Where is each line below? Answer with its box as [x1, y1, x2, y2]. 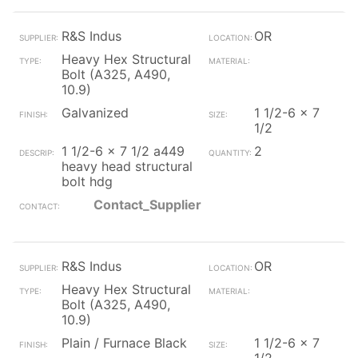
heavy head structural [62, 158, 193, 174]
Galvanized [62, 105, 129, 121]
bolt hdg [62, 173, 113, 189]
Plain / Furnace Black [62, 335, 187, 351]
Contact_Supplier [93, 197, 201, 213]
